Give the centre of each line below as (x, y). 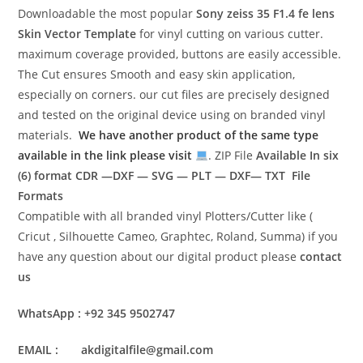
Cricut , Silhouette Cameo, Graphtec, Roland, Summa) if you (178, 236)
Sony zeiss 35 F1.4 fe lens (264, 13)
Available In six (298, 155)
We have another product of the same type (199, 135)
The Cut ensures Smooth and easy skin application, (157, 74)
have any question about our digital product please (159, 256)
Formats (41, 195)
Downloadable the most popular (106, 13)
